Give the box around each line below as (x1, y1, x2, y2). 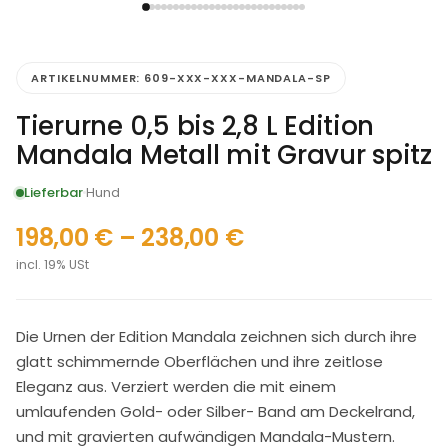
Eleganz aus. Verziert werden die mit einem (16, 376, 336, 398)
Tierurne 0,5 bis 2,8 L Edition (16, 108, 375, 145)
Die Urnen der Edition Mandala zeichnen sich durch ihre (16, 326, 417, 348)
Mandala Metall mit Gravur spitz (16, 137, 432, 174)
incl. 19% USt (16, 256, 89, 274)
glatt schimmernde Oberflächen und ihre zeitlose (16, 351, 383, 373)
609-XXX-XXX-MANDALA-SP (144, 70, 331, 87)
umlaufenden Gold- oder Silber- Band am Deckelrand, (16, 401, 415, 423)
